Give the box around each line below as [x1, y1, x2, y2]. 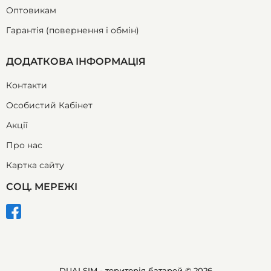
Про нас [6, 139, 42, 151]
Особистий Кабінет [6, 99, 93, 111]
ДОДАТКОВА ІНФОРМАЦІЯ [6, 55, 146, 67]
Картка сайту [6, 159, 64, 171]
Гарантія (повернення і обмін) [6, 24, 139, 36]
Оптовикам [6, 4, 56, 16]
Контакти [6, 79, 47, 91]
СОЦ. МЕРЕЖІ [6, 180, 77, 192]
